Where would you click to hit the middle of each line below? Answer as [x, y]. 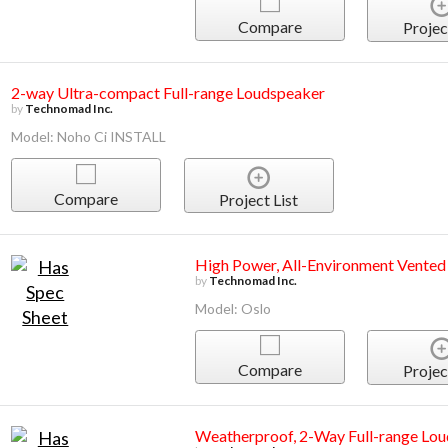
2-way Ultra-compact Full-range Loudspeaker [168, 93]
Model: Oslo [232, 308]
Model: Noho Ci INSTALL [89, 137]
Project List [259, 199]
